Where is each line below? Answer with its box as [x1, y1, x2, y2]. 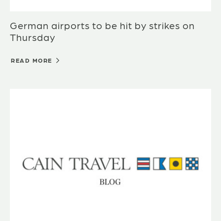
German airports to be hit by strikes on [10, 19, 195, 31]
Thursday [10, 31, 55, 43]
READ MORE [11, 57, 54, 64]
